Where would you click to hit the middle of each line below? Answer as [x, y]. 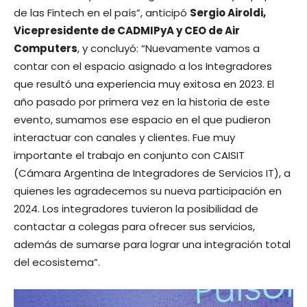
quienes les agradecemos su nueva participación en [148, 191]
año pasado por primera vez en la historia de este [142, 102]
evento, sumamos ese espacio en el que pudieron [142, 120]
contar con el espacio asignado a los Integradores [143, 66]
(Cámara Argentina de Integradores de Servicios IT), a [152, 173]
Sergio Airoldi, [228, 13]
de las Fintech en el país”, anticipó [102, 13]
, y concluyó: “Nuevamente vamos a [169, 49]
